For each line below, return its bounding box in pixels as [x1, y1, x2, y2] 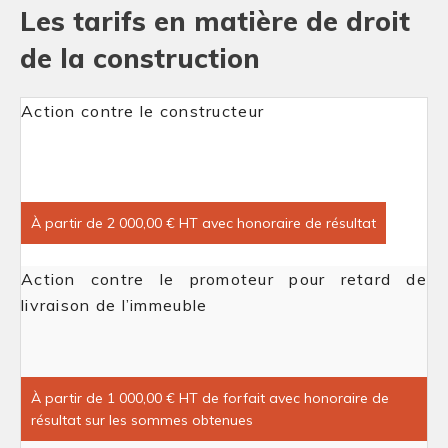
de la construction [20, 41, 260, 75]
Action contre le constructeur [21, 101, 265, 121]
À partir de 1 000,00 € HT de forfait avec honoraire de [31, 389, 389, 407]
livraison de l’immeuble [21, 295, 208, 315]
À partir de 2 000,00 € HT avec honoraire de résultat [31, 214, 376, 232]
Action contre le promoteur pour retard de [21, 269, 427, 289]
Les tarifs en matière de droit [20, 4, 410, 38]
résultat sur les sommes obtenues [31, 411, 253, 429]
